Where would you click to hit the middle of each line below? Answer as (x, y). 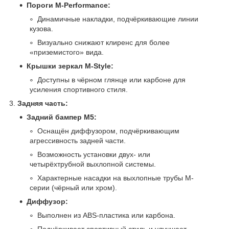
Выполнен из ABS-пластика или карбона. (106, 215)
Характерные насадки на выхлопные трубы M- (116, 178)
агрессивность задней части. (78, 140)
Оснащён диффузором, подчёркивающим (108, 131)
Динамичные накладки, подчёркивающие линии (118, 19)
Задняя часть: (43, 103)
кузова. (41, 28)
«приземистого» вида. (67, 52)
